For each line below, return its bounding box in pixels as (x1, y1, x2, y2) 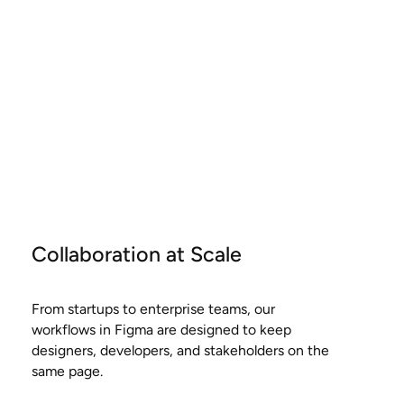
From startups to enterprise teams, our (31, 299, 275, 317)
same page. (31, 362, 103, 380)
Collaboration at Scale (31, 241, 242, 267)
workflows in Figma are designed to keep (31, 320, 291, 338)
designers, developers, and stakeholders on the (31, 341, 329, 359)
